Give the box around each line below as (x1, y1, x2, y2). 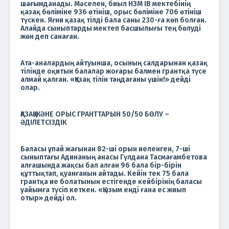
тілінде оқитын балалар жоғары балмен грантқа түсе (20, 66, 207, 76)
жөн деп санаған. (20, 32, 79, 41)
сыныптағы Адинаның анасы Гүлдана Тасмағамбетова (20, 152, 207, 162)
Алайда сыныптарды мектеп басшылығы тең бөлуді (20, 24, 201, 33)
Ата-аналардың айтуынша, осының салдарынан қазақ (20, 58, 208, 67)
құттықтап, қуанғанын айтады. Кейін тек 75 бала (20, 169, 189, 178)
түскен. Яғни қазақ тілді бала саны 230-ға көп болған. (20, 15, 207, 25)
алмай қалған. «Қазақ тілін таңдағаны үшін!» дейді (20, 75, 191, 84)
